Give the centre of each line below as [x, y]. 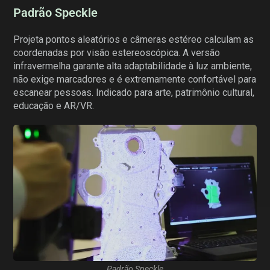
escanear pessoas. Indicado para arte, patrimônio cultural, [134, 93]
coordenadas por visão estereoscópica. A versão [117, 53]
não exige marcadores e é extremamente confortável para [135, 80]
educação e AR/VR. [54, 106]
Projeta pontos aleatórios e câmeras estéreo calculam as [134, 40]
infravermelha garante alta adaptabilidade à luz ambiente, [133, 66]
